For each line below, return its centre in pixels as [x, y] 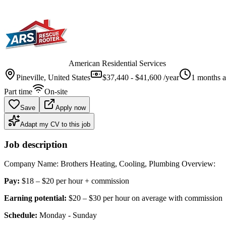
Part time [18, 91]
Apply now [71, 107]
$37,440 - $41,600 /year [141, 77]
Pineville [30, 77]
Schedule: [21, 215]
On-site [56, 91]
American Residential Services [117, 63]
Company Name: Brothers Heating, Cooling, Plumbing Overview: [110, 164]
